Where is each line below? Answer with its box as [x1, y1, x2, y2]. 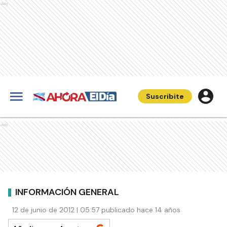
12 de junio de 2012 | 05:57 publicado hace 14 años [12, 205, 180, 214]
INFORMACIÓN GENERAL [15, 185, 119, 198]
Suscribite [146, 92, 184, 101]
